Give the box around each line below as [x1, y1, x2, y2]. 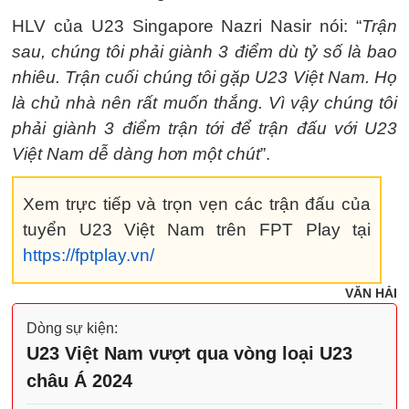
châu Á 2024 [26, 371, 132, 391]
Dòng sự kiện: [26, 320, 118, 336]
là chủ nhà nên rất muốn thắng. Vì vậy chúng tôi [12, 93, 397, 112]
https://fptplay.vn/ [23, 246, 154, 265]
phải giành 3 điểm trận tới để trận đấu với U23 [12, 119, 397, 138]
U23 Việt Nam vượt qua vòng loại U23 [26, 343, 352, 363]
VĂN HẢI [345, 286, 397, 300]
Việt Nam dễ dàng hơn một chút [12, 144, 260, 163]
